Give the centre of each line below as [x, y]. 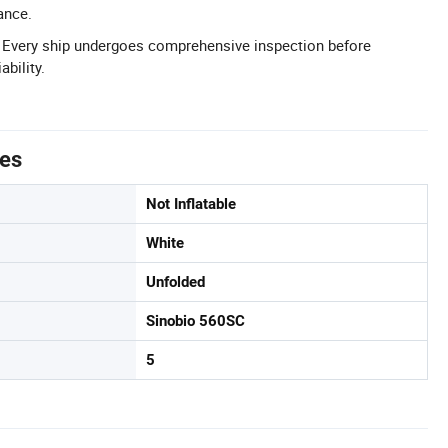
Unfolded [175, 282]
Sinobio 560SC [195, 321]
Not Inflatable [191, 204]
